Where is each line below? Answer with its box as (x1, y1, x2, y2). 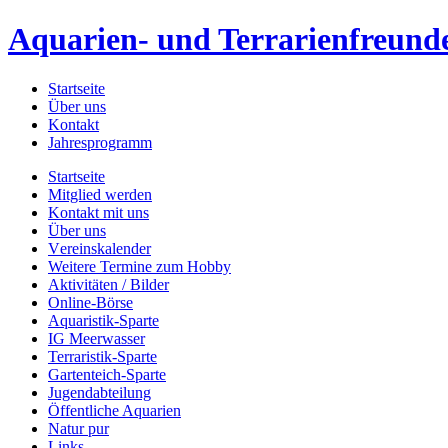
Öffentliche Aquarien (48, 401, 181, 419)
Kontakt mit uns (48, 203, 149, 221)
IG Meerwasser (48, 329, 145, 347)
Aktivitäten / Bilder (48, 275, 169, 293)
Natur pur (48, 419, 109, 437)
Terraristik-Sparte (48, 347, 157, 365)
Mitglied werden (48, 185, 152, 203)
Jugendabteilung (48, 383, 151, 401)
